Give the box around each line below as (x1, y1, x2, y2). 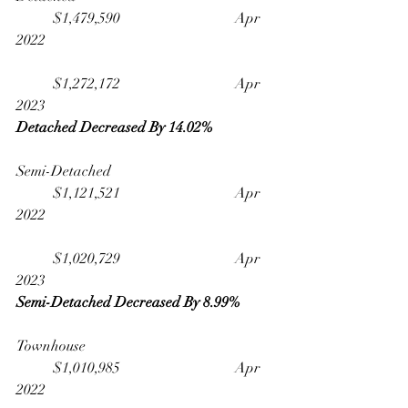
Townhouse (16, 337, 235, 355)
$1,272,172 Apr (16, 75, 53, 93)
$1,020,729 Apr (16, 250, 53, 268)
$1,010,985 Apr (16, 359, 53, 377)
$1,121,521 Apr (16, 184, 53, 202)
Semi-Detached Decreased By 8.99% (16, 293, 240, 311)
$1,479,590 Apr (16, 9, 53, 27)
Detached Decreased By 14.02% (16, 118, 216, 137)
